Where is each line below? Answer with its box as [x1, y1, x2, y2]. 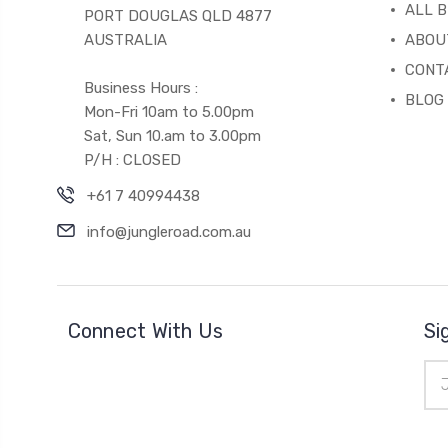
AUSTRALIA [84, 30, 168, 49]
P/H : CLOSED [84, 150, 182, 169]
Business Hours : [84, 78, 199, 97]
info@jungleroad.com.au [87, 222, 251, 241]
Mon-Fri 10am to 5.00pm [84, 102, 255, 121]
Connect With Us [67, 318, 224, 343]
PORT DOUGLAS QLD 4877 [84, 6, 273, 25]
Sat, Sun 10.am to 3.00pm [84, 126, 262, 145]
